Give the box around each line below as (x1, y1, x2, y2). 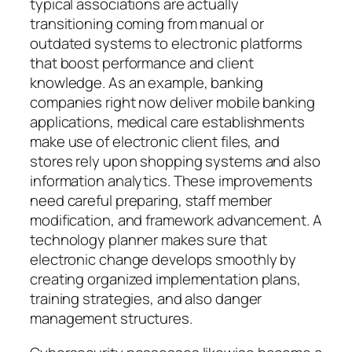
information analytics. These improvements (30, 170, 313, 192)
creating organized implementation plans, (30, 269, 301, 290)
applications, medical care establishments (30, 112, 305, 133)
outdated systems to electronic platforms (30, 33, 302, 54)
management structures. (30, 308, 192, 329)
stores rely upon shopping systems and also (30, 151, 321, 172)
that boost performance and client (30, 53, 254, 74)
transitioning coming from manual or (30, 13, 264, 35)
